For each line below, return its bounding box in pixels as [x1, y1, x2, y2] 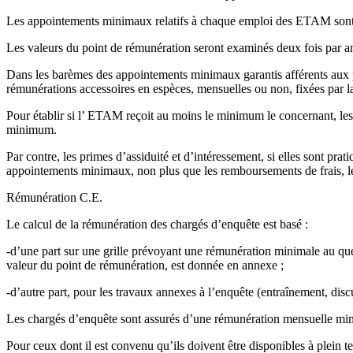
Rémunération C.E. [6, 191, 102, 205]
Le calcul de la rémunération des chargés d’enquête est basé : [6, 217, 308, 232]
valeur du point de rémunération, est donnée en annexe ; [6, 258, 284, 273]
